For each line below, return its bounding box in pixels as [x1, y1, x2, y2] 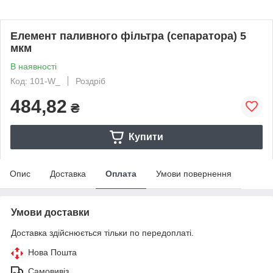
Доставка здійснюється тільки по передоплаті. [11, 228, 194, 238]
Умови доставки [11, 207, 90, 218]
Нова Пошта [28, 247, 77, 257]
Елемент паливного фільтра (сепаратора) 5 [10, 30, 246, 42]
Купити [128, 131, 163, 142]
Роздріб [76, 76, 105, 86]
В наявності [10, 62, 57, 71]
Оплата [105, 169, 136, 179]
